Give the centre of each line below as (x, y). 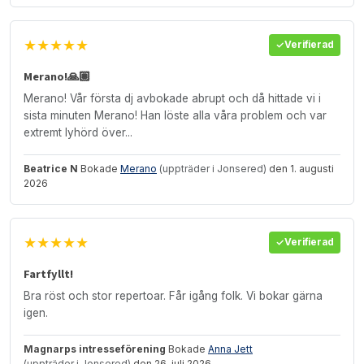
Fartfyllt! (48, 274)
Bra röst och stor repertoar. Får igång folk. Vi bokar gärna (173, 295)
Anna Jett (230, 349)
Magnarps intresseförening (95, 349)
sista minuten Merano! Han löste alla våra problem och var (175, 115)
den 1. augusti (300, 168)
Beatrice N (51, 168)
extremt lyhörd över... (78, 132)
